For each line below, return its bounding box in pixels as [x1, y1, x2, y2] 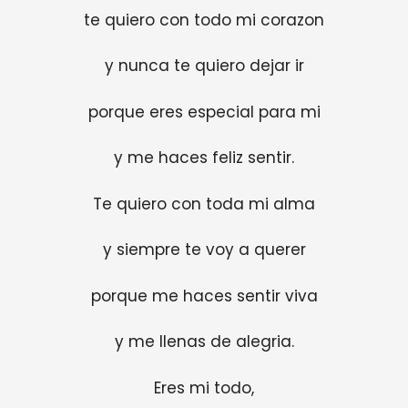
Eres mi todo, [154, 376, 254, 399]
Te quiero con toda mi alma [93, 192, 315, 215]
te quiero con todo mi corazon [84, 8, 324, 31]
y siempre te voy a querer [102, 239, 306, 261]
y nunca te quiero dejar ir [104, 55, 304, 77]
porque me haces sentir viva [90, 284, 318, 307]
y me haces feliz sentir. [114, 147, 294, 169]
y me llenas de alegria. [114, 331, 294, 353]
